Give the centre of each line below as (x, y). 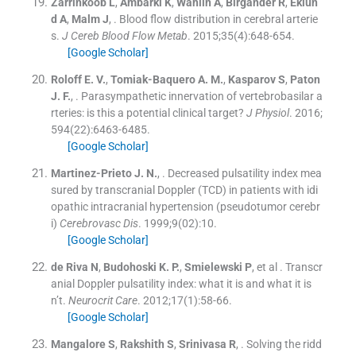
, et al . (267, 267)
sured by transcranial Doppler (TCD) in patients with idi (184, 190)
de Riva (69, 267)
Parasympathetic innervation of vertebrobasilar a (201, 96)
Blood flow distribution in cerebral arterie (218, 19)
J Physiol (267, 112)
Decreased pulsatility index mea (244, 173)
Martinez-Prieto (91, 173)
